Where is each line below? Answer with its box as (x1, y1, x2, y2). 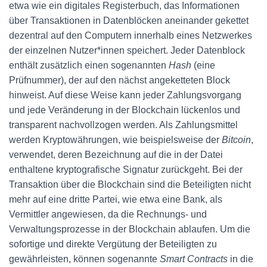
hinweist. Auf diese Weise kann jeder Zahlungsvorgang (9, 90, 241, 100)
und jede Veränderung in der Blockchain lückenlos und (9, 105, 240, 115)
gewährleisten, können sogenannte (9, 254, 160, 264)
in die (228, 254, 253, 264)
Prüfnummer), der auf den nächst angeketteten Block (9, 75, 230, 85)
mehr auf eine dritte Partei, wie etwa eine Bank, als (9, 194, 222, 204)
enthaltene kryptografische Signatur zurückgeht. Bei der (9, 164, 243, 175)
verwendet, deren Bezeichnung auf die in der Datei (9, 150, 223, 160)
